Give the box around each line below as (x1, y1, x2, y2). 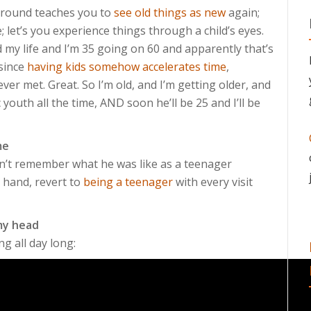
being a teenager (83, 174, 173, 190)
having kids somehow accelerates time (27, 59, 226, 74)
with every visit (173, 174, 253, 190)
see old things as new (114, 5, 226, 20)
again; (226, 5, 260, 20)
